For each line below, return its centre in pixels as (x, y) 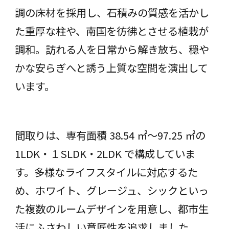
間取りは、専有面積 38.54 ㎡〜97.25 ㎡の (110, 135)
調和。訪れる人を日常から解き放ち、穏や (112, 49)
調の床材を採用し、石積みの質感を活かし (112, 12)
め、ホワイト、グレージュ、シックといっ (111, 190)
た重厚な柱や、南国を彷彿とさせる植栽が (111, 30)
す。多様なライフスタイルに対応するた (106, 171)
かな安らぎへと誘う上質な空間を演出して (111, 67)
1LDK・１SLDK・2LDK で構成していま (105, 153)
